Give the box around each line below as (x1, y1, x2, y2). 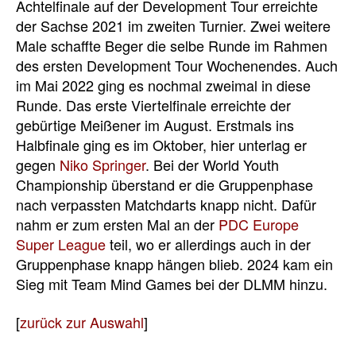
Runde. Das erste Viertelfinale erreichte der (16, 95, 291, 115)
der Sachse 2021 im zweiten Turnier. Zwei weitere (16, 15, 331, 36)
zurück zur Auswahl (20, 311, 144, 332)
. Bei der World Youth (145, 154, 279, 175)
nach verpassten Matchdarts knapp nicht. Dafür (16, 194, 316, 215)
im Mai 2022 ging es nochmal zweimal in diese (16, 75, 311, 95)
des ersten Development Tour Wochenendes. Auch (16, 55, 338, 75)
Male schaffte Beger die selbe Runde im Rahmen (16, 35, 327, 56)
